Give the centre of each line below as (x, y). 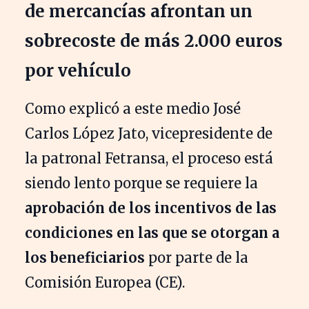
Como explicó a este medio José (133, 108)
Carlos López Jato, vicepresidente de (149, 133)
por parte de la (197, 257)
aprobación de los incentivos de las (151, 208)
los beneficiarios (85, 257)
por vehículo (80, 70)
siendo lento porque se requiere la (141, 183)
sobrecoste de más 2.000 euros (154, 41)
